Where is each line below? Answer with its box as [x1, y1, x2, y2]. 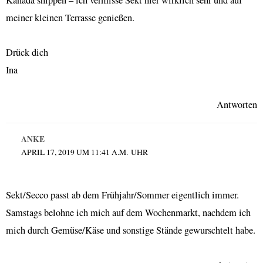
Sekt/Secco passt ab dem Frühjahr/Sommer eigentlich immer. [6, 188, 239, 202]
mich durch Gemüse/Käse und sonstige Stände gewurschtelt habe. [6, 224, 255, 237]
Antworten [217, 97, 257, 111]
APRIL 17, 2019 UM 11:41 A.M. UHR [21, 147, 148, 158]
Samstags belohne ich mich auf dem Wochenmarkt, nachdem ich [6, 206, 251, 220]
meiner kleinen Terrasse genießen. [6, 11, 134, 25]
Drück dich [6, 45, 48, 59]
